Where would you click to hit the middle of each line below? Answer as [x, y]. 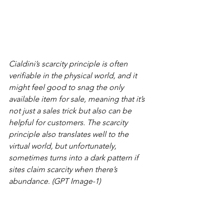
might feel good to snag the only [67, 88]
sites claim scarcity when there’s [64, 170]
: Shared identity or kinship [91, 205]
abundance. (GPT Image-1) [55, 181]
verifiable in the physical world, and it [74, 76]
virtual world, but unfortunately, [64, 146]
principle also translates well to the [70, 134]
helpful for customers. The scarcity [69, 123]
